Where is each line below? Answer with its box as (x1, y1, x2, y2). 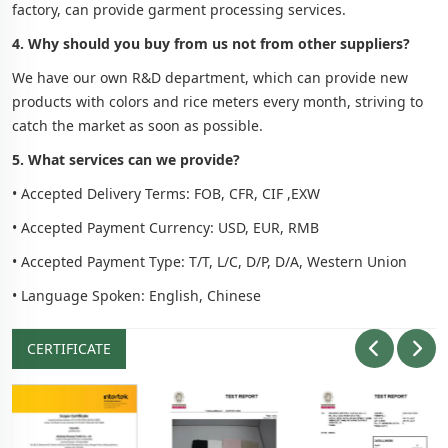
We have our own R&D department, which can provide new (12, 67, 408, 87)
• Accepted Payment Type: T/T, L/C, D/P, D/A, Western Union (12, 251, 407, 271)
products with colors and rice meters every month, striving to (12, 91, 423, 111)
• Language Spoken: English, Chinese (12, 285, 261, 305)
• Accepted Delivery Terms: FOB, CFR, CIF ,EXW (12, 183, 320, 203)
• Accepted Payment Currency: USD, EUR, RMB (12, 217, 319, 237)
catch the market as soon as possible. (12, 115, 263, 135)
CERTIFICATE (27, 338, 111, 358)
